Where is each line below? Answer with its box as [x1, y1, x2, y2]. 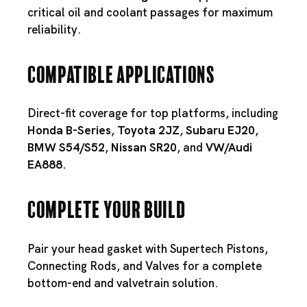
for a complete [180, 258, 262, 274]
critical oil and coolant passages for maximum [27, 4, 273, 20]
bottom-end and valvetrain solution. [27, 275, 219, 291]
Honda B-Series [27, 123, 111, 138]
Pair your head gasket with [27, 241, 170, 257]
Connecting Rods [27, 258, 116, 274]
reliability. [27, 21, 82, 37]
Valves [145, 258, 180, 274]
